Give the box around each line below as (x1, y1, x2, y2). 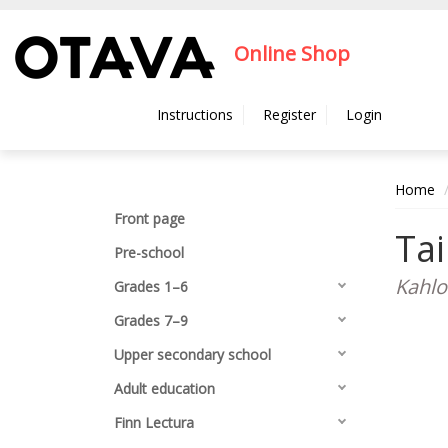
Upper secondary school (114, 345, 271, 364)
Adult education (114, 379, 215, 398)
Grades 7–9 (114, 311, 188, 330)
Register (263, 105, 316, 124)
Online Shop (234, 40, 350, 68)
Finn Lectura (114, 413, 194, 432)
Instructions (157, 105, 233, 124)
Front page (114, 209, 185, 228)
